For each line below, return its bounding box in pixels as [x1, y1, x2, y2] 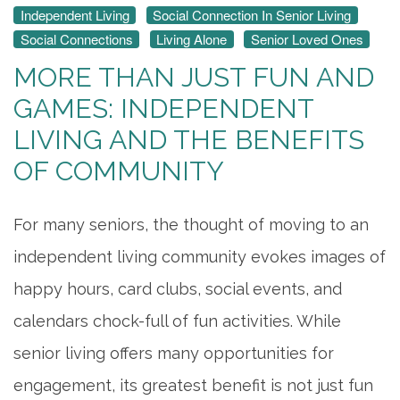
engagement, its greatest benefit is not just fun [13, 376, 373, 396]
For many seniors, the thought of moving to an [13, 215, 369, 235]
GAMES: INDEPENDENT [13, 93, 313, 125]
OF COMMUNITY [13, 155, 224, 187]
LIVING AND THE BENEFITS [13, 124, 364, 156]
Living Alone [156, 29, 227, 49]
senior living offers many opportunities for [13, 344, 334, 363]
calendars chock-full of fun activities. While [13, 312, 341, 331]
